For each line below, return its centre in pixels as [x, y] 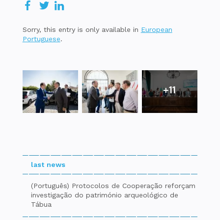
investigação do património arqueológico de [104, 195]
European [156, 29]
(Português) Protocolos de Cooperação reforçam [113, 185]
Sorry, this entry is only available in [82, 29]
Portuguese [41, 39]
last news [48, 164]
